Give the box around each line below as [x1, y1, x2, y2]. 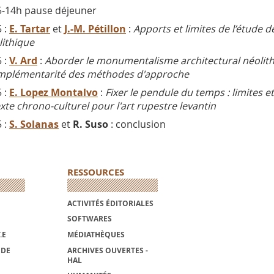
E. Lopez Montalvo [9, 86, 98, 100]
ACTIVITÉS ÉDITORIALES [67, 198, 154, 209]
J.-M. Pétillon [64, 22, 126, 36]
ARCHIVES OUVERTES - [67, 245, 148, 256]
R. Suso [73, 117, 108, 131]
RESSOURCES [67, 166, 124, 179]
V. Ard [9, 54, 37, 68]
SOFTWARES [67, 213, 112, 224]
